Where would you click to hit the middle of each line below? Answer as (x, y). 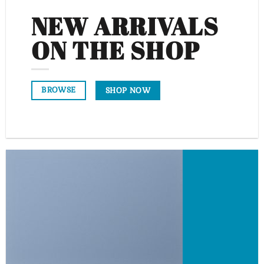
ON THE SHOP (115, 50)
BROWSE (59, 90)
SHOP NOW (128, 90)
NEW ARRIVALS (125, 26)
